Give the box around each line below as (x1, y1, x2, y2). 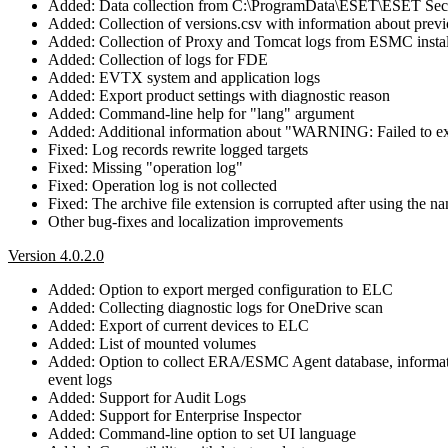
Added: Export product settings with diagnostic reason (48, 86, 390, 104)
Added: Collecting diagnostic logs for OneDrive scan (48, 298, 383, 316)
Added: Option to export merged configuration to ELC (48, 280, 393, 298)
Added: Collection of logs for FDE (48, 50, 268, 68)
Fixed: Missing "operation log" (48, 158, 243, 176)
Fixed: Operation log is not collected (48, 176, 277, 194)
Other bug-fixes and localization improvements (48, 212, 343, 230)
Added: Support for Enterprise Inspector (48, 406, 301, 424)
